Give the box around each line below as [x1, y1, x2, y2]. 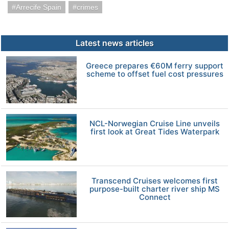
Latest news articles [75, 38, 154, 48]
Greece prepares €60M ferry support [86, 61, 224, 71]
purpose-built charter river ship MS [89, 184, 220, 194]
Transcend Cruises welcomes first [91, 175, 218, 186]
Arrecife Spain [16, 3, 61, 11]
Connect [139, 192, 171, 202]
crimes [77, 3, 98, 11]
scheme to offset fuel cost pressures [86, 69, 223, 79]
